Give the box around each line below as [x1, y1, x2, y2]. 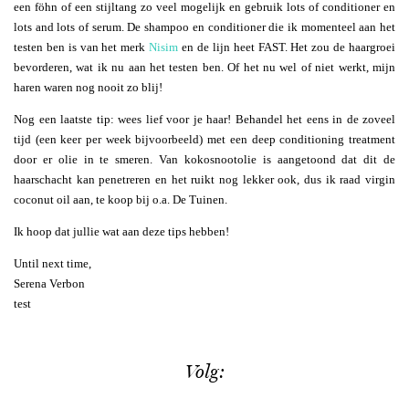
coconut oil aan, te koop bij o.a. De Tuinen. [14, 192, 227, 206]
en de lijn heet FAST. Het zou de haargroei [178, 39, 396, 54]
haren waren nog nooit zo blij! [14, 79, 163, 94]
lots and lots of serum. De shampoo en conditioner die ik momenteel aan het [14, 19, 395, 34]
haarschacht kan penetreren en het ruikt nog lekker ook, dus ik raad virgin [14, 172, 395, 186]
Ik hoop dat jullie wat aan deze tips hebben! [14, 224, 229, 238]
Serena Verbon [14, 276, 85, 290]
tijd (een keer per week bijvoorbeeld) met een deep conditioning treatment [14, 131, 395, 146]
